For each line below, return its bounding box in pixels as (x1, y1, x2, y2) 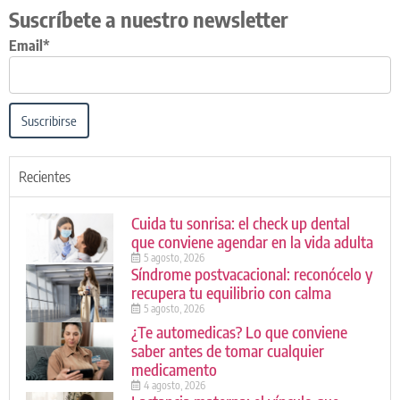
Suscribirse (21, 112, 77, 129)
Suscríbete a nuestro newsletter (9, 5, 288, 33)
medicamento (130, 359, 217, 380)
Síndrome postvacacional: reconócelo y (130, 263, 372, 285)
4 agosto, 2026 (140, 379, 205, 393)
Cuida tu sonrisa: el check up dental (130, 212, 350, 234)
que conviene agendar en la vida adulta (130, 231, 373, 253)
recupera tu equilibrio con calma (130, 282, 331, 304)
